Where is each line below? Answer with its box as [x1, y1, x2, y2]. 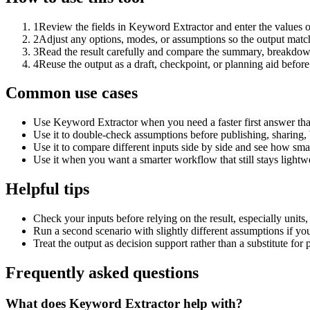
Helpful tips [6, 180, 89, 199]
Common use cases [6, 84, 138, 102]
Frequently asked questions [6, 264, 199, 282]
